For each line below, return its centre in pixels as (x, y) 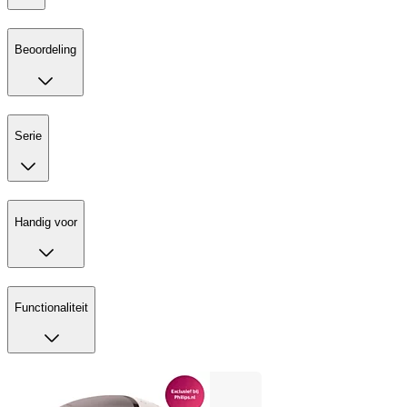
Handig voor (46, 222)
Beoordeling (45, 50)
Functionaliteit (51, 308)
